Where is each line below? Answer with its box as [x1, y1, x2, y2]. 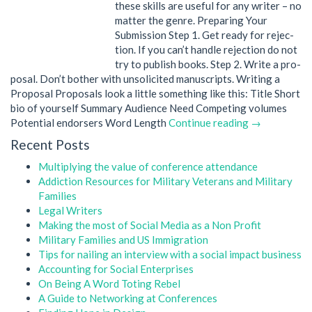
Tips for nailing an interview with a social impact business [38, 247, 302, 260]
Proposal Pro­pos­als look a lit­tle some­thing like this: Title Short [10, 86, 300, 100]
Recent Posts [10, 136, 90, 153]
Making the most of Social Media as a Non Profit [38, 218, 261, 231]
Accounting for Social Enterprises [38, 262, 194, 275]
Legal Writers [38, 203, 102, 217]
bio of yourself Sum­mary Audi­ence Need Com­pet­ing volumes [10, 101, 287, 114]
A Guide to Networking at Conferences [38, 291, 217, 304]
